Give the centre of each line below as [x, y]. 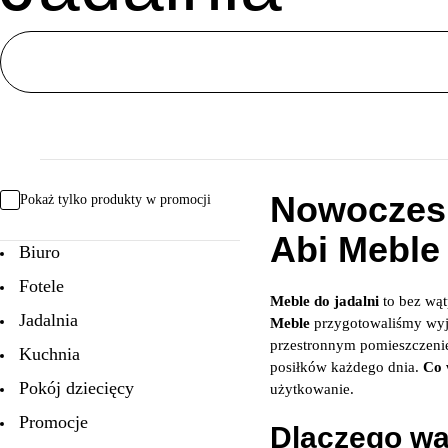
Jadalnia [48, 320]
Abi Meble [355, 249]
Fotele [41, 286]
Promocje [53, 422]
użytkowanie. [312, 389]
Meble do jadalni [324, 301]
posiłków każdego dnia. [346, 367]
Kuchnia [49, 354]
